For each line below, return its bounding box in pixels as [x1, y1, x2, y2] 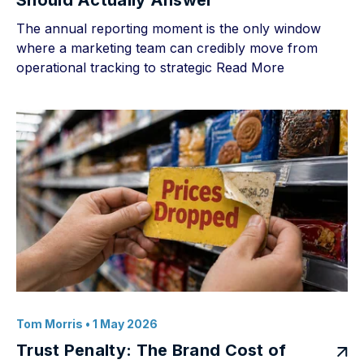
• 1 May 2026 [83, 317, 158, 331]
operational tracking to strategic [16, 59, 216, 76]
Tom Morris [16, 317, 83, 331]
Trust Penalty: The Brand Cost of [16, 340, 287, 360]
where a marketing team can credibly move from [16, 40, 318, 56]
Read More [216, 59, 284, 76]
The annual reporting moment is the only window [16, 20, 321, 37]
